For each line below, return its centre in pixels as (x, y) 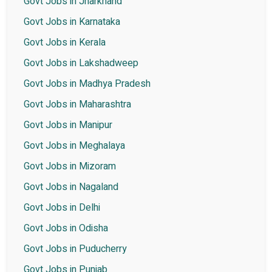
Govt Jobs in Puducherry (75, 249)
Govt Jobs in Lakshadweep (81, 63)
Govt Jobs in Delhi (62, 208)
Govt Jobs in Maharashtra (77, 105)
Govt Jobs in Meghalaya (74, 146)
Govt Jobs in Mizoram (70, 167)
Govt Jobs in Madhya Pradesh (87, 84)
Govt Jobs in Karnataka (72, 22)
